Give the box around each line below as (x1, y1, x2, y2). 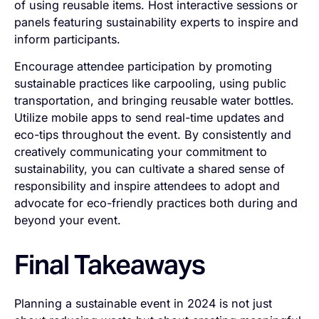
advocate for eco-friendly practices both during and (14, 196, 298, 211)
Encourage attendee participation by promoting (14, 59, 273, 74)
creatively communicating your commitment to (14, 145, 268, 159)
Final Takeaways (14, 247, 205, 281)
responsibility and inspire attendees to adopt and (14, 179, 281, 194)
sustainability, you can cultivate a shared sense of (14, 162, 286, 177)
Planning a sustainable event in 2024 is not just (14, 296, 273, 311)
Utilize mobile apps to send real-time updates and (14, 110, 285, 125)
